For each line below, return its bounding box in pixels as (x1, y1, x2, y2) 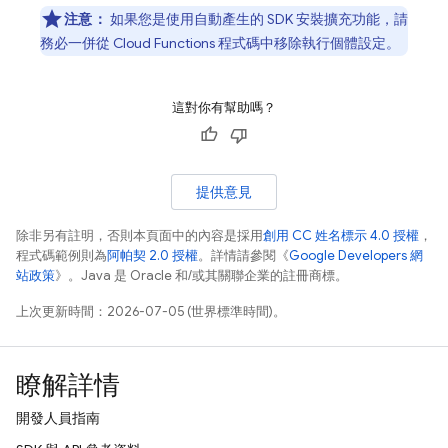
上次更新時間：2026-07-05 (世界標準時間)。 (16, 303, 286, 320)
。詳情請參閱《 (198, 247, 289, 264)
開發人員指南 (16, 409, 100, 427)
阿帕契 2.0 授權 (107, 247, 198, 264)
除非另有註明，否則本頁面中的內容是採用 (16, 227, 263, 244)
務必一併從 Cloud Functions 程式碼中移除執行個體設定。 (40, 34, 400, 52)
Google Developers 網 (289, 247, 423, 264)
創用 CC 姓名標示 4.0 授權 (263, 227, 419, 244)
